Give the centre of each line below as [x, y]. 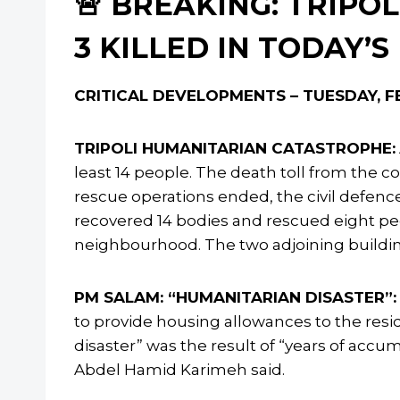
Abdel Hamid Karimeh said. [179, 370]
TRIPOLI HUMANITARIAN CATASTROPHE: [235, 149]
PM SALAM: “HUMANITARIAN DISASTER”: [235, 298]
